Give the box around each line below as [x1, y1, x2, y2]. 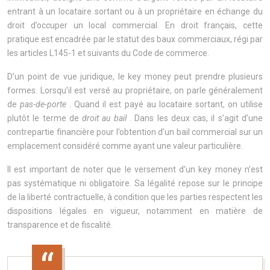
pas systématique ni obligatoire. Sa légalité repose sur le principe [7, 178, 263, 188]
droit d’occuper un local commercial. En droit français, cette [7, 20, 263, 30]
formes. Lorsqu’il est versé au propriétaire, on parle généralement [7, 86, 263, 95]
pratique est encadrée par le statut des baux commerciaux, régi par [7, 34, 263, 44]
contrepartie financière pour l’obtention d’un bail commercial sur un [7, 127, 263, 137]
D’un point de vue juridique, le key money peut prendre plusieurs [7, 72, 263, 81]
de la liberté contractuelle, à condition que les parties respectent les [7, 192, 263, 202]
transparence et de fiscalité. [7, 220, 113, 230]
